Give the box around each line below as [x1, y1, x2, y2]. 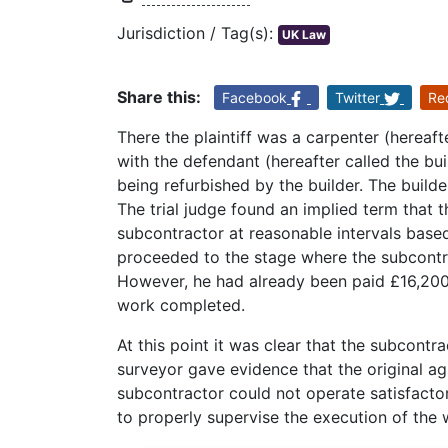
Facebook [222, 89, 287, 107]
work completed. [117, 295, 245, 316]
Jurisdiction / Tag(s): [117, 23, 278, 44]
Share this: [117, 87, 201, 108]
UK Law [282, 27, 326, 43]
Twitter [335, 89, 380, 107]
